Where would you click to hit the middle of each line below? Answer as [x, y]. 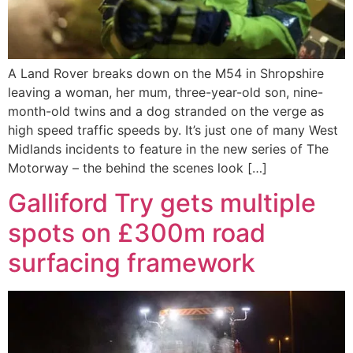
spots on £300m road [137, 233]
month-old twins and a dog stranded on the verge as [166, 111]
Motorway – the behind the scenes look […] [137, 167]
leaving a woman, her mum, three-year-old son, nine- [165, 92]
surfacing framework [132, 263]
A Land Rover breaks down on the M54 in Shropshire [166, 73]
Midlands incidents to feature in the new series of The [168, 149]
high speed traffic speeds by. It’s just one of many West [173, 130]
